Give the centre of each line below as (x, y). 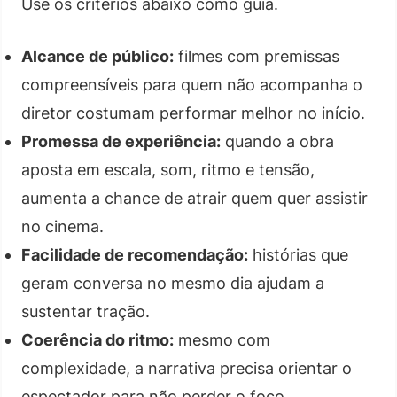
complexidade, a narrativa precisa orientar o (187, 368)
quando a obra (277, 141)
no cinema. (62, 226)
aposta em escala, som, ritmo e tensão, (168, 169)
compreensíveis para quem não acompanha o (192, 84)
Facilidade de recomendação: (135, 254)
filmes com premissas (257, 56)
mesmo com (222, 339)
